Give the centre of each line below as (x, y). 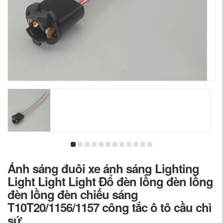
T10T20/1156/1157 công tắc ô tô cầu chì (110, 207)
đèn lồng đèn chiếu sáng (73, 194)
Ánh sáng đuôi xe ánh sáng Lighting (103, 168)
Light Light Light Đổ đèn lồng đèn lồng (110, 181)
